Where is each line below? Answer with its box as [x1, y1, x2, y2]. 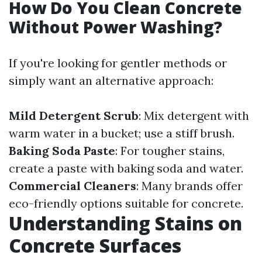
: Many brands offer [136, 178, 243, 193]
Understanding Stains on [9, 211, 242, 236]
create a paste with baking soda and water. [9, 161, 243, 175]
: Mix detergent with [139, 108, 249, 123]
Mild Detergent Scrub [9, 108, 139, 123]
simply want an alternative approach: [9, 73, 213, 88]
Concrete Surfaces [9, 233, 181, 258]
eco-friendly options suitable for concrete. [9, 196, 243, 211]
